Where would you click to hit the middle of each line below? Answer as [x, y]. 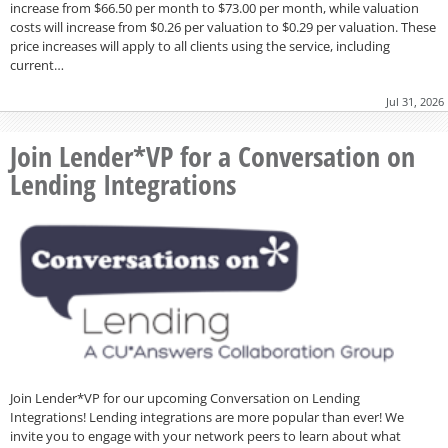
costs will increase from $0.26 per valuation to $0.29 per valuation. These [223, 26]
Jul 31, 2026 [415, 101]
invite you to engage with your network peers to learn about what [205, 435]
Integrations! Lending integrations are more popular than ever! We [207, 416]
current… [37, 64]
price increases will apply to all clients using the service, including [200, 45]
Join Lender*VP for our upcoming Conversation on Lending [185, 397]
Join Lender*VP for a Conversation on [212, 155]
